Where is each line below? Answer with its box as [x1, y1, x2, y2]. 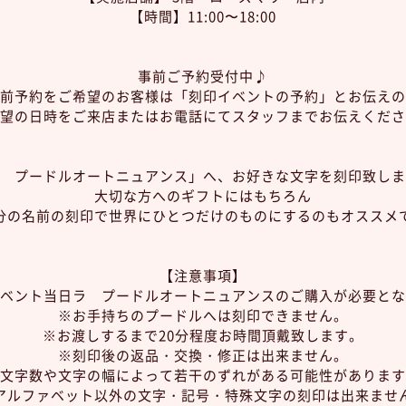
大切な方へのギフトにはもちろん [94, 186, 312, 206]
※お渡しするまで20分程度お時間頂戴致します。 [43, 325, 363, 345]
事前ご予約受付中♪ [138, 66, 268, 86]
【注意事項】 [159, 266, 246, 285]
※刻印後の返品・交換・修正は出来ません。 [58, 345, 348, 365]
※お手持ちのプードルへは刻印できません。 [58, 305, 348, 325]
